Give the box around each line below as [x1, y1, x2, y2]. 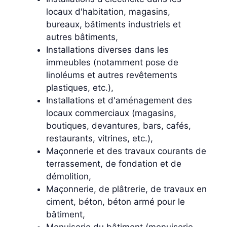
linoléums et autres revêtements [46, 70, 177, 81]
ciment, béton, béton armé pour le [46, 197, 185, 207]
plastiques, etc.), [46, 83, 113, 93]
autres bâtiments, [46, 32, 118, 43]
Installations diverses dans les [46, 45, 169, 55]
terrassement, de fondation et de [46, 159, 181, 169]
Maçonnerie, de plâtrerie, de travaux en [46, 184, 207, 195]
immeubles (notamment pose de [46, 57, 178, 68]
